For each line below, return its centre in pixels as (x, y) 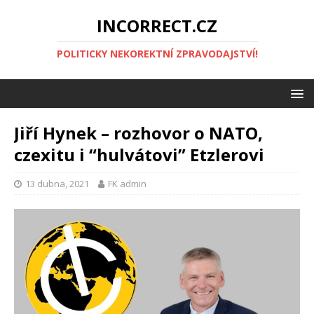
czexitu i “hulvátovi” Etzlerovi (139, 155)
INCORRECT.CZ (157, 26)
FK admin (127, 184)
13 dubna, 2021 (57, 184)
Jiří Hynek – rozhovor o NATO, (138, 133)
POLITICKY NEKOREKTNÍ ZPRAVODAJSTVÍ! (157, 54)
